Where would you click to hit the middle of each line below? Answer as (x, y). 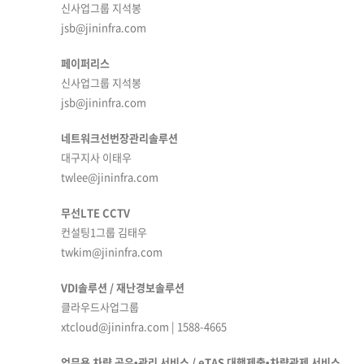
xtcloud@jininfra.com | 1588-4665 (144, 326)
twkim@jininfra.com (112, 251)
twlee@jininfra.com (110, 177)
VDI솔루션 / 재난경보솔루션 (123, 287)
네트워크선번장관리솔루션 (119, 138)
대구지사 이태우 (96, 157)
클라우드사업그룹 (100, 307)
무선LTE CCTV (95, 212)
